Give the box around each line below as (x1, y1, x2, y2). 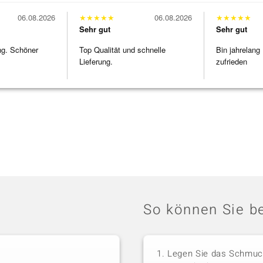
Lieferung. (79, 56, 113, 68)
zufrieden (216, 56, 247, 68)
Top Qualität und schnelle (79, 44, 166, 56)
